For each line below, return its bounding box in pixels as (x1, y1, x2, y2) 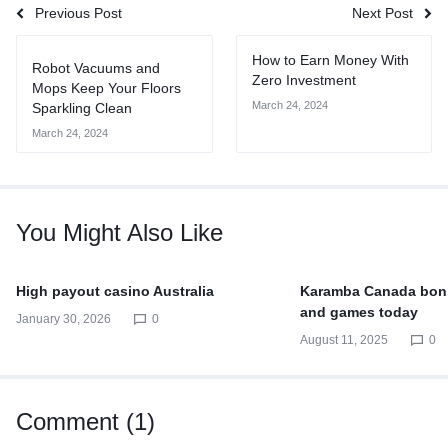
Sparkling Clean (32, 99, 132, 116)
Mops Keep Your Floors (32, 79, 181, 96)
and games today (300, 303, 419, 320)
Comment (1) (16, 407, 155, 435)
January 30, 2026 (16, 311, 111, 326)
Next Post (352, 4, 413, 21)
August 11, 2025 (300, 332, 389, 347)
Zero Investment (251, 71, 356, 88)
